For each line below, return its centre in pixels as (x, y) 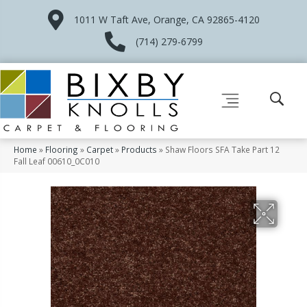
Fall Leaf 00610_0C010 (57, 161)
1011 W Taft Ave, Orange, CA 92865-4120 (167, 20)
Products (139, 149)
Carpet (100, 149)
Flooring (62, 149)
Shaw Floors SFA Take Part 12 (222, 149)
